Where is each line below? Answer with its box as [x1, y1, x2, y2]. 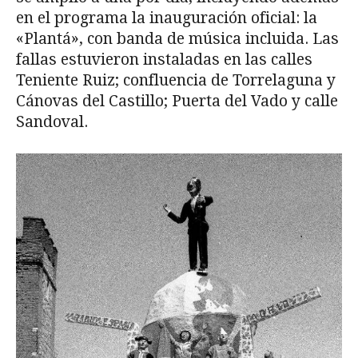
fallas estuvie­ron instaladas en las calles [16, 50, 312, 69]
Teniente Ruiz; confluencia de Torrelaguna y [16, 70, 336, 89]
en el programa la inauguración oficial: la [16, 8, 317, 27]
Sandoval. [16, 112, 88, 131]
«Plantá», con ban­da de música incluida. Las [16, 29, 339, 48]
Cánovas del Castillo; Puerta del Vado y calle [16, 91, 338, 110]
